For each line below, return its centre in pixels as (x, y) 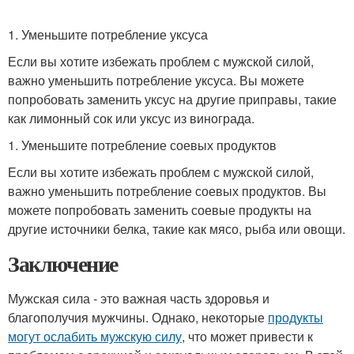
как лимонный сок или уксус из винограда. (131, 118)
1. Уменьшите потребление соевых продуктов (142, 145)
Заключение (63, 264)
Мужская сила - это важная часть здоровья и (139, 298)
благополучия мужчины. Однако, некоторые (138, 317)
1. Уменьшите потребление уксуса (108, 34)
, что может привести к (247, 336)
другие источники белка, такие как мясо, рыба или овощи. (177, 229)
